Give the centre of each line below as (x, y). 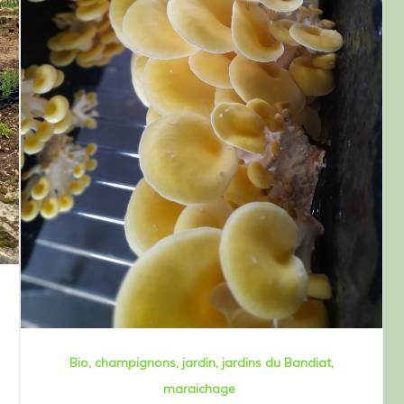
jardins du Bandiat (276, 362)
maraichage (199, 388)
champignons (135, 362)
